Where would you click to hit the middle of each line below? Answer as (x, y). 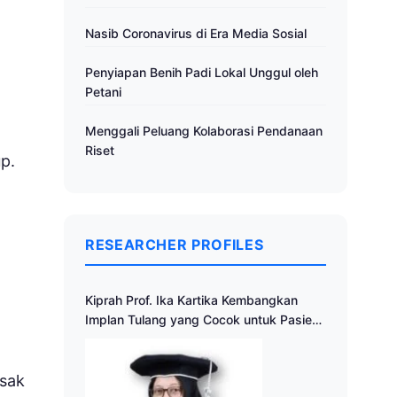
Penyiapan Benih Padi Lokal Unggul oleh (202, 73)
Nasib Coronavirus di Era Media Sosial (196, 34)
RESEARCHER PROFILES (175, 245)
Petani (103, 92)
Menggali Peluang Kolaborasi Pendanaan (204, 131)
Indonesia (113, 339)
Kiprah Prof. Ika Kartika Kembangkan (191, 300)
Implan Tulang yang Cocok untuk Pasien (202, 320)
